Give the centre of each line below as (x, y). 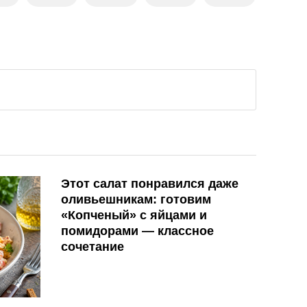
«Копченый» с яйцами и (134, 216)
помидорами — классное (137, 231)
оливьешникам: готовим (136, 200)
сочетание (93, 247)
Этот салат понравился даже (150, 184)
